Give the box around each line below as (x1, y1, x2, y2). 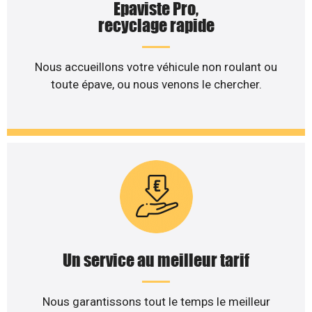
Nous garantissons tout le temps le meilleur (42, 294, 270, 309)
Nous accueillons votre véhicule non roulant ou (35, 60, 277, 75)
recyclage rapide (97, 15, 214, 36)
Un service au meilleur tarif (63, 249, 249, 270)
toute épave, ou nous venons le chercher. (50, 77, 262, 92)
